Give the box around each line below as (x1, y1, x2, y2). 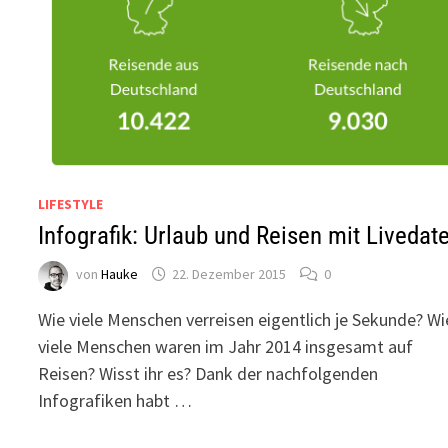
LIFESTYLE (38, 194, 104, 213)
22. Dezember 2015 (172, 265, 287, 284)
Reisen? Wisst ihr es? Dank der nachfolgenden (38, 361, 379, 385)
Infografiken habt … (38, 388, 193, 412)
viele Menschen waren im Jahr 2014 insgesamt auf (38, 334, 414, 358)
